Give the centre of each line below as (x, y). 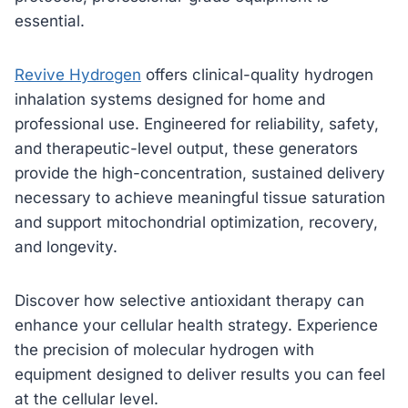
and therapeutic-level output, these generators (186, 148)
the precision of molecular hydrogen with (164, 349)
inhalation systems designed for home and (170, 99)
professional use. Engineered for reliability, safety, (197, 123)
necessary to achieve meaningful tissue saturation (200, 197)
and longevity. (66, 246)
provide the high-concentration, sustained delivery (200, 173)
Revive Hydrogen (78, 74)
